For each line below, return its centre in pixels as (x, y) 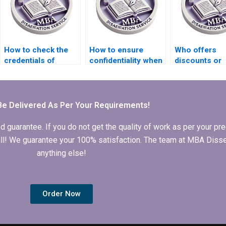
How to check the (36, 50)
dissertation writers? (42, 82)
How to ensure (116, 50)
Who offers (195, 50)
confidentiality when (126, 61)
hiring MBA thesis (121, 71)
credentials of (29, 61)
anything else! (62, 153)
